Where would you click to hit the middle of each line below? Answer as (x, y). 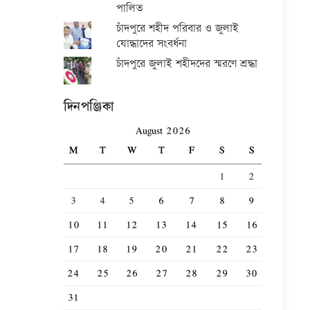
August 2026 (163, 130)
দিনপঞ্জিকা (89, 107)
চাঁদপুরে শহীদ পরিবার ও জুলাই (178, 28)
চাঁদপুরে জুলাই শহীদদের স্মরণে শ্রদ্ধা (187, 64)
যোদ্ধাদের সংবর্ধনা (152, 44)
